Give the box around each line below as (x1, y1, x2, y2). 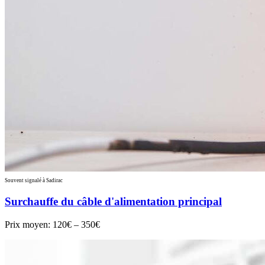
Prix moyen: (5, 219, 53, 230)
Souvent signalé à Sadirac (5, 177, 63, 183)
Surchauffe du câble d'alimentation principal (5, 195, 222, 208)
